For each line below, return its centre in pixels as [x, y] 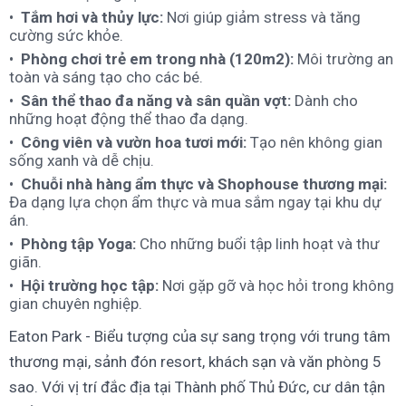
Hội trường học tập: [90, 286]
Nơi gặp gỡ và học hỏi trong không [276, 286]
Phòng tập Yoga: [78, 244]
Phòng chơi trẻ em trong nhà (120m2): [157, 59]
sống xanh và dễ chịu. [82, 161]
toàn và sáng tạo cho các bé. [106, 77]
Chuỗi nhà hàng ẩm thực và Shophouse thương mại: [204, 184]
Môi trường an [343, 59]
